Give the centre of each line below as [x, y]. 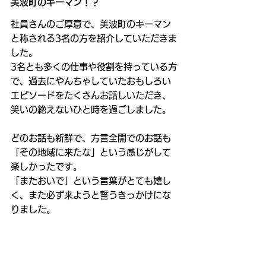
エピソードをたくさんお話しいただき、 [91, 95]
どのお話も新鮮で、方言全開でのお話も [91, 138]
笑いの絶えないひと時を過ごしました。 [91, 109]
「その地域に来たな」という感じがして [91, 152]
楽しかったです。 [46, 166]
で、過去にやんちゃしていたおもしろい [91, 81]
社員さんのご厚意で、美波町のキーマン [91, 24]
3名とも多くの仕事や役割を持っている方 [94, 66]
